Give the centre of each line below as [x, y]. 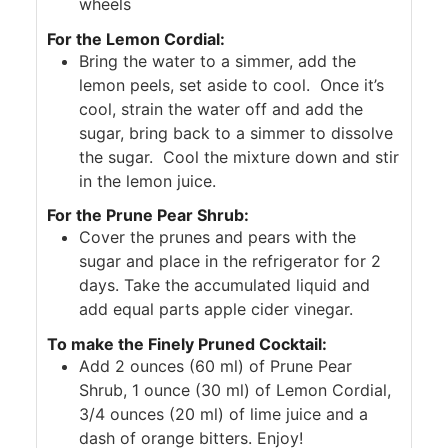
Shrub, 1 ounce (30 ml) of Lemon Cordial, [235, 390]
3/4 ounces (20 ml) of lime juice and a [223, 414]
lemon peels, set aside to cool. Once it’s [231, 84]
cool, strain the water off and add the [221, 108]
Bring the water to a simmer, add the [217, 60]
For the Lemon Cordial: [136, 38]
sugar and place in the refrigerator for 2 [230, 261]
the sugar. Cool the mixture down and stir [239, 156]
